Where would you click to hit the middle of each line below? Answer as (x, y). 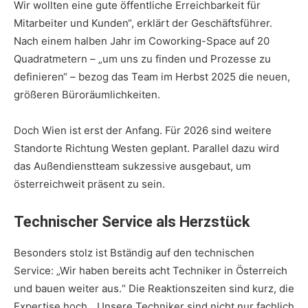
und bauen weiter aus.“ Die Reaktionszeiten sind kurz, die (154, 289)
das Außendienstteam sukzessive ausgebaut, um (132, 166)
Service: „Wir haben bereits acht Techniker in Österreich (151, 271)
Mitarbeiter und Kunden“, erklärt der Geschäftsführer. (143, 23)
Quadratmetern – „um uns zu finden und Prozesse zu (142, 59)
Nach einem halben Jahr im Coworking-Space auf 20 (142, 41)
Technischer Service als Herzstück (132, 222)
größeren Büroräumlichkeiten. (87, 95)
